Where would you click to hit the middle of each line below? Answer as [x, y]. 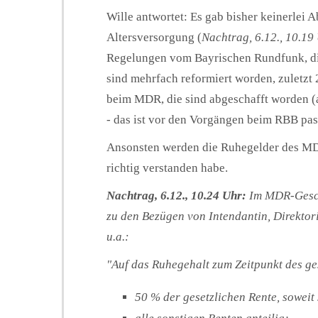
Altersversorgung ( [154, 37]
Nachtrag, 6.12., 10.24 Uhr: [176, 196]
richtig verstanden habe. [167, 168]
